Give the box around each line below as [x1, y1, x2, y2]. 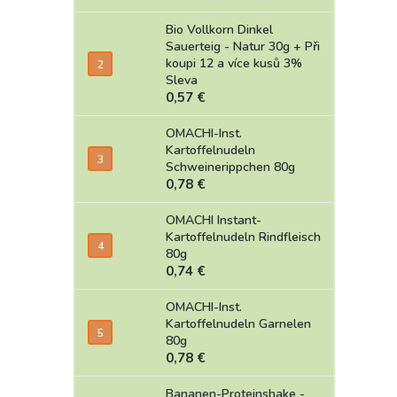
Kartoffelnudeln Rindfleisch [166, 228, 321, 245]
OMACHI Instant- [166, 211, 261, 229]
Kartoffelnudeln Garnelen [166, 315, 311, 332]
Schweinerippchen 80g [166, 158, 295, 175]
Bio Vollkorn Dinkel [166, 20, 273, 38]
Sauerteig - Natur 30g [166, 37, 293, 55]
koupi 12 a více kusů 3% [166, 54, 302, 72]
